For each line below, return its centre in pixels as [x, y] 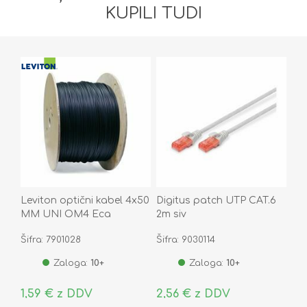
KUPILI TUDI [153, 13]
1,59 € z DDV [57, 294]
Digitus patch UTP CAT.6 [216, 200]
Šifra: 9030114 [185, 240]
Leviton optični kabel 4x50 [85, 200]
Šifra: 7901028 [51, 240]
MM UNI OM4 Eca [66, 214]
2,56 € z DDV [193, 294]
